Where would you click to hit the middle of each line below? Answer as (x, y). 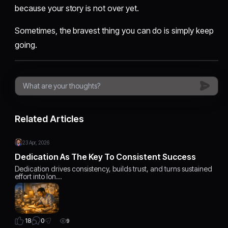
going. (26, 45)
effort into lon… (38, 176)
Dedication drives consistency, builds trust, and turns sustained (114, 168)
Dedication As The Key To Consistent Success (106, 156)
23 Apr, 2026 (36, 142)
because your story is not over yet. (77, 8)
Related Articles (50, 119)
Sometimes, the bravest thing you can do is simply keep (114, 30)
